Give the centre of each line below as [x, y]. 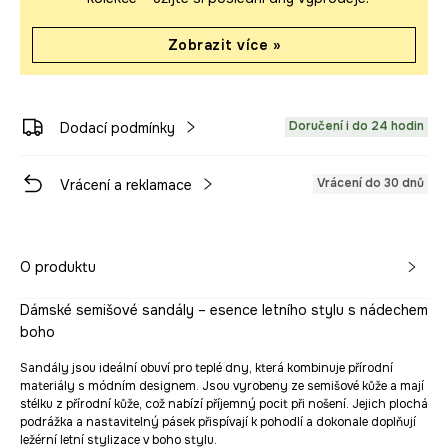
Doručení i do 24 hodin [356, 126]
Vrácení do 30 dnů [370, 183]
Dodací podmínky [117, 128]
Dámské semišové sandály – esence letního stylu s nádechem [224, 310]
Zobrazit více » [224, 45]
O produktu [58, 267]
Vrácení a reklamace [126, 185]
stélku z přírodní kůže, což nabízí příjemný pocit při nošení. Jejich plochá [224, 404]
